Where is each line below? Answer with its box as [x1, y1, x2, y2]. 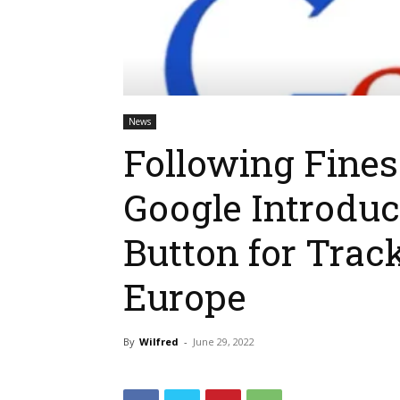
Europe [123, 272, 246, 321]
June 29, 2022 [193, 335, 254, 349]
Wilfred [139, 335, 179, 349]
